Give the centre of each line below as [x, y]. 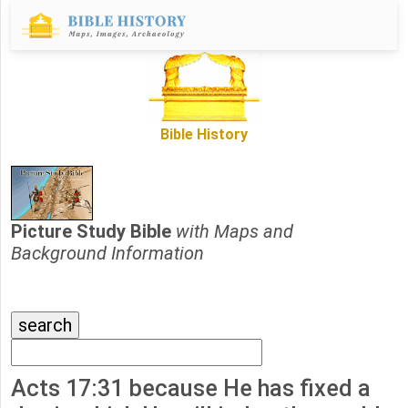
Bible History [204, 135]
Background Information [107, 254]
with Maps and [235, 232]
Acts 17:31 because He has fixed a [191, 389]
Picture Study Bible [93, 232]
